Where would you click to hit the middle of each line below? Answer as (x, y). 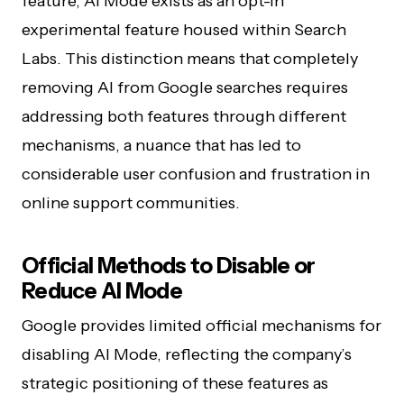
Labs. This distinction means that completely (190, 59)
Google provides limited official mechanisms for (202, 326)
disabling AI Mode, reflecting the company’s (187, 354)
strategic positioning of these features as (175, 383)
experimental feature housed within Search (184, 30)
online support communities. (131, 203)
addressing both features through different (184, 116)
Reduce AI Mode (102, 291)
